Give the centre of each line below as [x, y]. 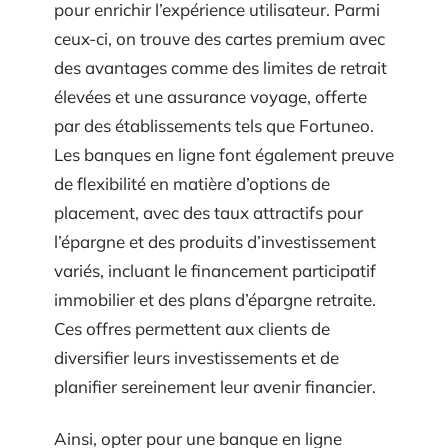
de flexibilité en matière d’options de [192, 183]
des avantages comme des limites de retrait [220, 67]
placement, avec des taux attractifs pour [208, 212]
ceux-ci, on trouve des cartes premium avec [219, 38]
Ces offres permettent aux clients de [192, 328]
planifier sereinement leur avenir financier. [215, 386]
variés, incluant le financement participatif [215, 270]
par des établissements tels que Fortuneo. [214, 125]
